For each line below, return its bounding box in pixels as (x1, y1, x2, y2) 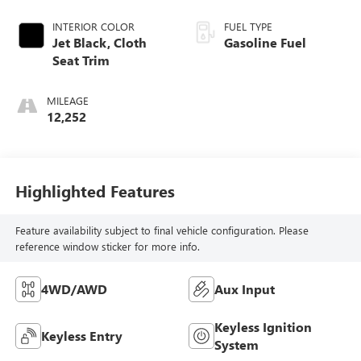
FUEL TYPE (224, 19, 272, 34)
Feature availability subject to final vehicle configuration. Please (15, 222, 309, 237)
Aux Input (214, 280, 275, 298)
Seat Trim (52, 52, 110, 69)
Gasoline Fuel (224, 34, 306, 52)
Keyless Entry (40, 327, 122, 345)
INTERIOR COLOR (52, 19, 135, 34)
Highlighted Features (15, 179, 175, 201)
